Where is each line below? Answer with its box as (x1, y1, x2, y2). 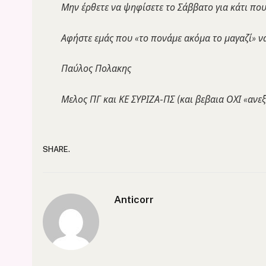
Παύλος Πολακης (61, 63, 131, 75)
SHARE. (43, 145, 70, 154)
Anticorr (114, 193, 154, 205)
